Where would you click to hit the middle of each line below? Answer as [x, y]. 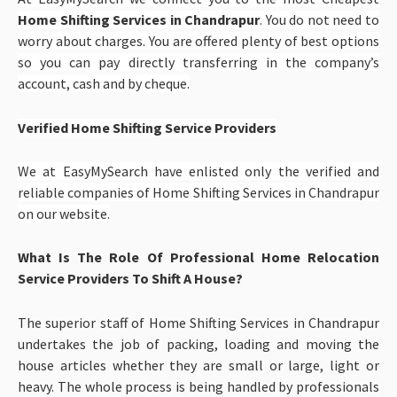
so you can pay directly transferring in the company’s [198, 62]
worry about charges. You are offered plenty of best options [198, 41]
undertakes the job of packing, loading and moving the [198, 343]
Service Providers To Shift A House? [130, 279]
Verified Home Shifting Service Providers [147, 127]
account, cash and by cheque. [104, 84]
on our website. [64, 213]
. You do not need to [319, 20]
